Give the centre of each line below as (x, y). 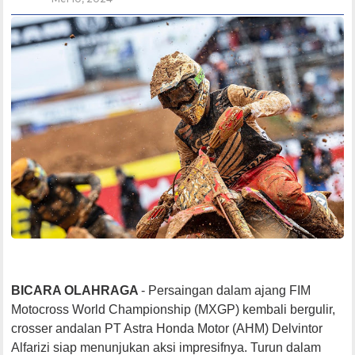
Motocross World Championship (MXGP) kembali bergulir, (174, 309)
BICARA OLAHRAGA (76, 290)
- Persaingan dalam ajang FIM (226, 290)
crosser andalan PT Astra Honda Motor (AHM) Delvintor (167, 328)
